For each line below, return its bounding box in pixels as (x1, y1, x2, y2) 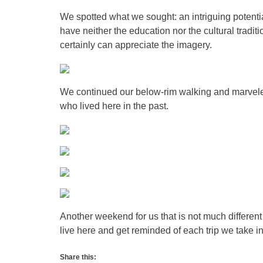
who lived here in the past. (60, 101, 168, 111)
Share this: (60, 253, 96, 261)
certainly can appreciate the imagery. (60, 40, 212, 50)
